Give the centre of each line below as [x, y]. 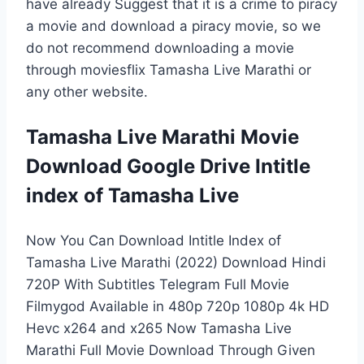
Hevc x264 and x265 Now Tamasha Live [159, 328]
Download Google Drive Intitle [168, 166]
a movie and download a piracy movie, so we [173, 26]
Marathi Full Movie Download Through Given [171, 350]
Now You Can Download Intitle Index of [154, 240]
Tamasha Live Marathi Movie [162, 136]
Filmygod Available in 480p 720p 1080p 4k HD [178, 306]
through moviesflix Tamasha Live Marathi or [169, 69]
